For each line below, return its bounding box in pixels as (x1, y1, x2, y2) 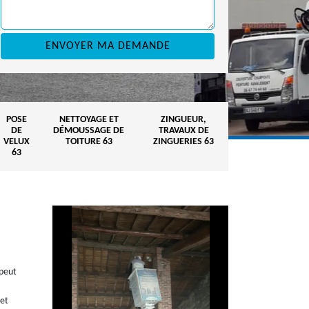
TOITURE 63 (65, 137, 112, 147)
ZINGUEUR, (161, 114, 206, 125)
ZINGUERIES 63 (153, 137, 214, 147)
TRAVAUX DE (158, 126, 209, 136)
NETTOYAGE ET (59, 114, 119, 125)
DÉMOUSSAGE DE (53, 126, 124, 136)
